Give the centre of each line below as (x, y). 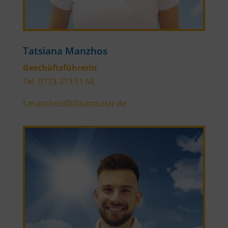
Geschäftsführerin (60, 68)
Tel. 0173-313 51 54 (58, 82)
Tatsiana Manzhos (65, 51)
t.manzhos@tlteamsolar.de (75, 104)
